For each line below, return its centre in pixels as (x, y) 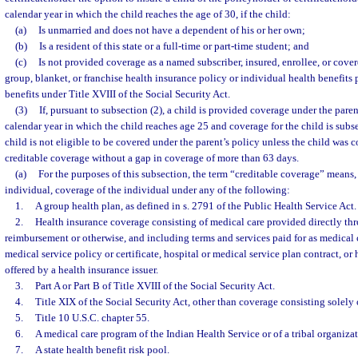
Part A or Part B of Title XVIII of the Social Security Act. (155, 286)
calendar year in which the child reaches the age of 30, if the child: (148, 14)
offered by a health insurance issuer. (82, 270)
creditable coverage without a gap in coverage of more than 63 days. (152, 158)
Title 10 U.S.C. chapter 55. (92, 318)
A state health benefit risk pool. (102, 350)
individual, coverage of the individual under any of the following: (147, 190)
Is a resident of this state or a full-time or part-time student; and (174, 46)
